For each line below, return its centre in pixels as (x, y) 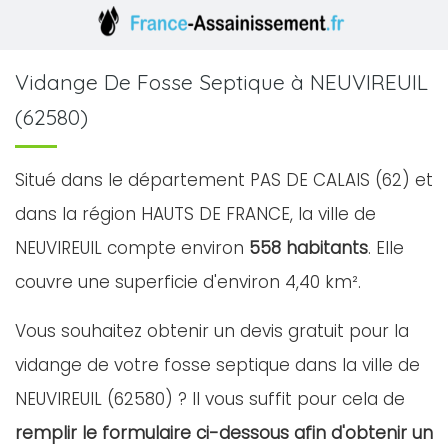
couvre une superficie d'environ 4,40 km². (188, 282)
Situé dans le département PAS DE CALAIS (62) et (224, 180)
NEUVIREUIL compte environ (132, 248)
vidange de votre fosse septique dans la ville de (217, 365)
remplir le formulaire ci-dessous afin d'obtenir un (224, 433)
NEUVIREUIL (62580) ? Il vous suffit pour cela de (210, 399)
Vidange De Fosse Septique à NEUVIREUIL (221, 82)
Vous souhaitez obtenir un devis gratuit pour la (212, 331)
